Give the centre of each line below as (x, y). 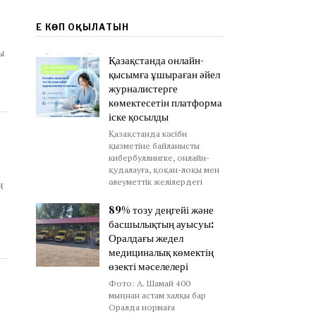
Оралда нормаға (141, 308)
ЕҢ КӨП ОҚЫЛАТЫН (82, 28)
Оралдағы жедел (146, 238)
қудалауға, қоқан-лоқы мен (164, 170)
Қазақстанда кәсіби (147, 134)
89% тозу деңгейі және (161, 210)
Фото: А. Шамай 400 (149, 284)
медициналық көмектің (161, 253)
